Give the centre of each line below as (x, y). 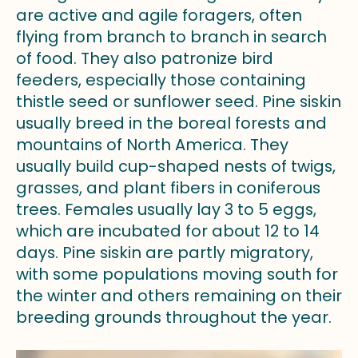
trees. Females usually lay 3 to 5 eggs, (166, 210)
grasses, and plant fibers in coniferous (168, 188)
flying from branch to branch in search (171, 37)
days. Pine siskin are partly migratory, (165, 253)
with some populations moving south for (177, 274)
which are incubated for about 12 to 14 (168, 231)
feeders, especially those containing (161, 80)
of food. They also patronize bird (145, 59)
